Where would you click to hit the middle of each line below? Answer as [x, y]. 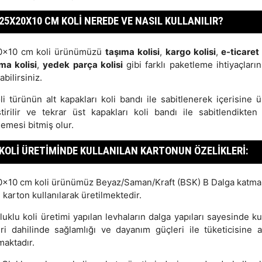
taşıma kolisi [132, 52]
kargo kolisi [190, 52]
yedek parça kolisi [83, 65]
